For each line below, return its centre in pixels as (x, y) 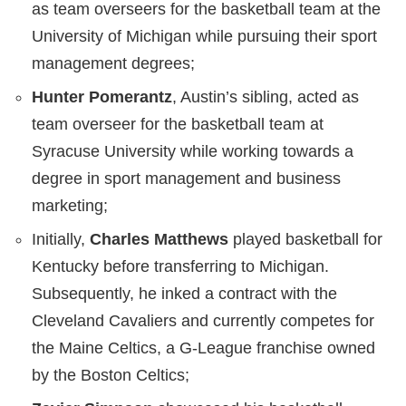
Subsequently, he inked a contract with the (184, 294)
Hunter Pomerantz (102, 97)
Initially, (61, 240)
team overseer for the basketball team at (178, 125)
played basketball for (305, 240)
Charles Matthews (159, 240)
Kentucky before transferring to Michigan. (180, 267)
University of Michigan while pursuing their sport (204, 37)
